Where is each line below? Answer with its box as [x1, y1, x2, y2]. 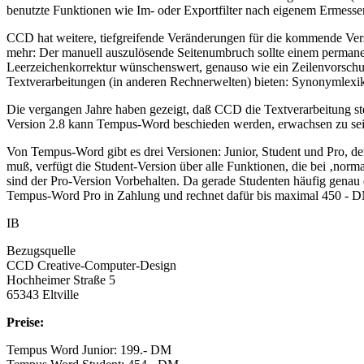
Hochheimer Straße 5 [6, 272, 115, 287]
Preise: [6, 314, 44, 329]
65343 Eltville [6, 287, 79, 301]
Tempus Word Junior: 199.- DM [6, 342, 171, 357]
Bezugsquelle [6, 243, 76, 258]
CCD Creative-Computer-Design [6, 258, 176, 272]
